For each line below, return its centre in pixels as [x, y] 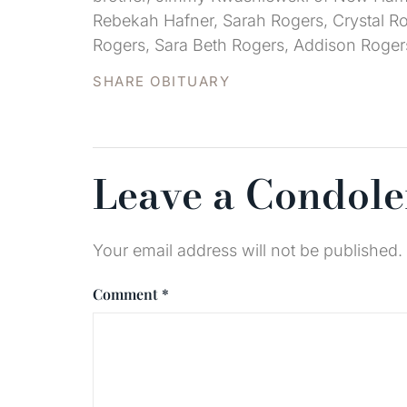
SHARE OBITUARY [161, 81]
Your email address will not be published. [248, 250]
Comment [127, 294]
